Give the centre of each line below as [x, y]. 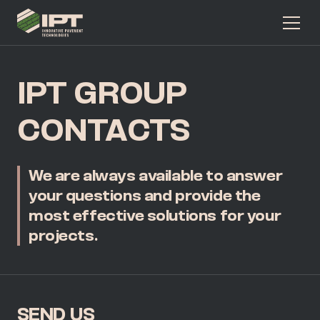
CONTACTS [103, 130]
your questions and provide [132, 195]
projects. [63, 235]
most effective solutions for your [155, 215]
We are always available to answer [156, 175]
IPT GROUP [102, 93]
